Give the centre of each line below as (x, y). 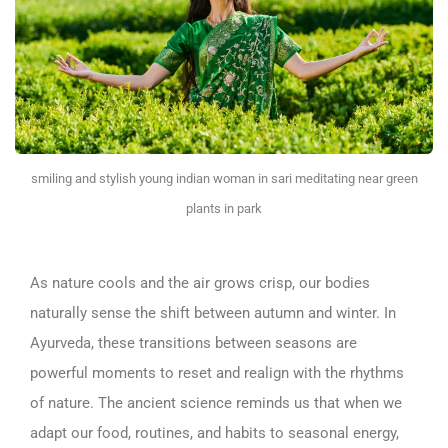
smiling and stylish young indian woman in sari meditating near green (224, 179)
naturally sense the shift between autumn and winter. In (213, 313)
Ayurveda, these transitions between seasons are (193, 343)
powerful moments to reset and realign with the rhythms (217, 373)
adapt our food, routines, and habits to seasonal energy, (214, 433)
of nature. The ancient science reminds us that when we (216, 403)
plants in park (224, 209)
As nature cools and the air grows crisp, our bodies (200, 283)
